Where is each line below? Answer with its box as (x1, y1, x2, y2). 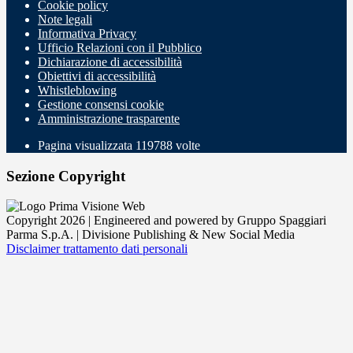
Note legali (38, 12, 92, 26)
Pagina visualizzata (38, 138, 136, 152)
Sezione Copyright (6, 167, 125, 184)
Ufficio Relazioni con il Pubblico (38, 40, 202, 54)
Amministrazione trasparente (38, 111, 180, 125)
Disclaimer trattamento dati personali (6, 242, 188, 256)
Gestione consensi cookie (38, 97, 164, 111)
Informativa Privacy (38, 26, 136, 40)
